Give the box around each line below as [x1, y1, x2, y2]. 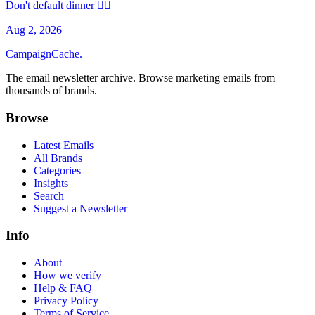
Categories [34, 164, 81, 176]
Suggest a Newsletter [34, 202, 127, 214]
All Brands [34, 151, 82, 164]
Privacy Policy [34, 295, 98, 307]
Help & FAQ [34, 282, 92, 294]
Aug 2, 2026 [6, 24, 62, 37]
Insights [34, 176, 68, 189]
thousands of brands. [6, 84, 97, 97]
